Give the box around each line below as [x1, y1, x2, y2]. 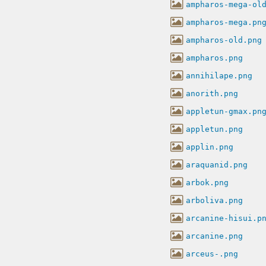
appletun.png [186, 124, 243, 134]
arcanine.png [186, 231, 243, 240]
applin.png [186, 142, 233, 151]
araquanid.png [186, 160, 248, 169]
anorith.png [186, 88, 238, 98]
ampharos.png [186, 53, 243, 62]
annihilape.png [186, 71, 252, 80]
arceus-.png [186, 249, 238, 258]
